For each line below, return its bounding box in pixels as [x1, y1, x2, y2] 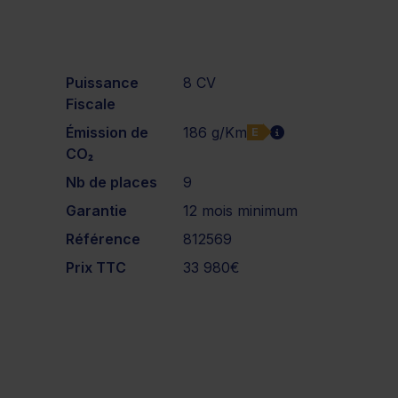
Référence [66, 229, 140, 248]
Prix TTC [66, 258, 126, 276]
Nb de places [66, 172, 157, 191]
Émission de [66, 123, 148, 141]
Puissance [66, 73, 139, 92]
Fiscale [66, 94, 115, 113]
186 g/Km [183, 123, 248, 141]
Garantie [66, 201, 127, 219]
